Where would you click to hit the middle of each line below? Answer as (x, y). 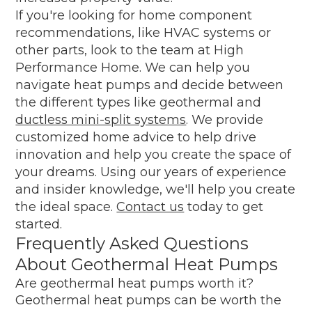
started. (39, 224)
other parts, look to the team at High (130, 50)
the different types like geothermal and (139, 102)
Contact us (150, 206)
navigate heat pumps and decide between (150, 85)
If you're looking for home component (134, 15)
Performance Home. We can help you (133, 67)
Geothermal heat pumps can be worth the (149, 300)
